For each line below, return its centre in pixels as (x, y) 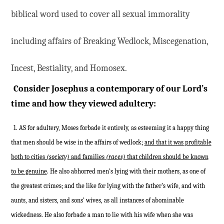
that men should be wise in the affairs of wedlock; (77, 142)
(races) (115, 157)
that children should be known (167, 157)
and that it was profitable (178, 142)
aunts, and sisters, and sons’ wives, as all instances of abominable (97, 200)
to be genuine (29, 171)
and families (87, 157)
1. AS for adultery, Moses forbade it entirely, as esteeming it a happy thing (111, 128)
